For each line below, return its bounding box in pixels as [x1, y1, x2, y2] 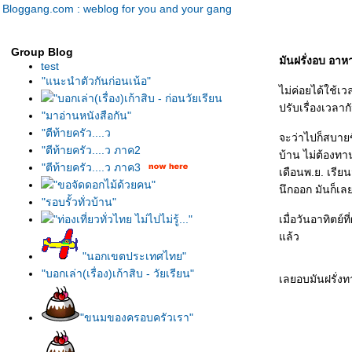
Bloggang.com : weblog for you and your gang [2, 2, 232, 15]
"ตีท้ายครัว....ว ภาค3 [42, 161, 141, 174]
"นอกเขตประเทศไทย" [82, 250, 186, 262]
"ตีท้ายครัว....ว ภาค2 [42, 144, 141, 156]
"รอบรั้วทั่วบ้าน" [42, 196, 116, 208]
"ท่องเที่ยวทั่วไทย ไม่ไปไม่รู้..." [53, 213, 192, 225]
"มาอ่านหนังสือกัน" [42, 109, 131, 122]
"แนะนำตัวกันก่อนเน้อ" [42, 75, 151, 87]
